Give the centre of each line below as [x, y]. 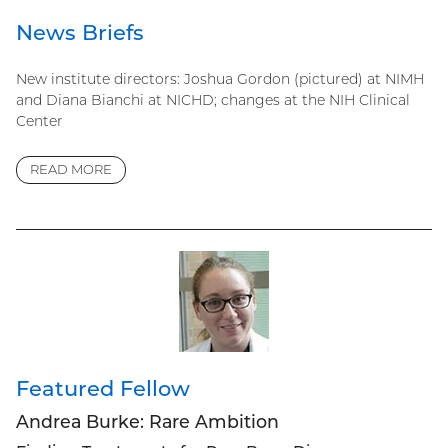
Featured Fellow [103, 388]
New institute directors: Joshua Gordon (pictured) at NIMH [220, 78]
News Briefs [80, 32]
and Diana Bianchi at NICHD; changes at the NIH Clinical [213, 99]
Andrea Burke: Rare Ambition [147, 422]
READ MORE [71, 169]
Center [39, 120]
